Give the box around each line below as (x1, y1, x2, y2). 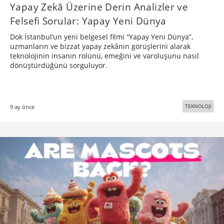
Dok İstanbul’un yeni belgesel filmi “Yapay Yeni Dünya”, (10, 31, 193, 41)
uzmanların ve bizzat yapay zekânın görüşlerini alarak (10, 41, 190, 51)
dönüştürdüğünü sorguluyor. (10, 60, 107, 70)
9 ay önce (10, 102, 34, 110)
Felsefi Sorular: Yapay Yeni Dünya (10, 13, 166, 27)
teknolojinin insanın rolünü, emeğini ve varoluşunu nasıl (10, 50, 199, 60)
